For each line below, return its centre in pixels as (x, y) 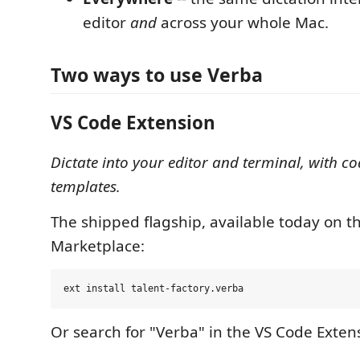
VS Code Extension (133, 122)
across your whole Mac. (243, 22)
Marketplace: (98, 246)
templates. (86, 186)
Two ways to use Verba (157, 75)
